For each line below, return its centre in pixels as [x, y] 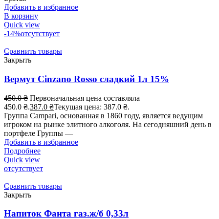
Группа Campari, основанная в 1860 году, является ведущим [103, 115]
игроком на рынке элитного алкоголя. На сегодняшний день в [108, 124]
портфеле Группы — [38, 133]
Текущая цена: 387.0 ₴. [92, 107]
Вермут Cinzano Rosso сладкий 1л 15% [87, 79]
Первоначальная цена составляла [85, 98]
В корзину [21, 16]
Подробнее [22, 151]
